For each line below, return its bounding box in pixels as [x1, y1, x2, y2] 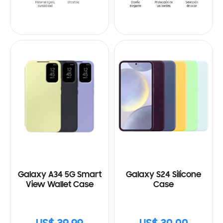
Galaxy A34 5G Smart [17, 170, 102, 180]
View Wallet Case [25, 180, 94, 190]
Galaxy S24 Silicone [126, 170, 201, 180]
